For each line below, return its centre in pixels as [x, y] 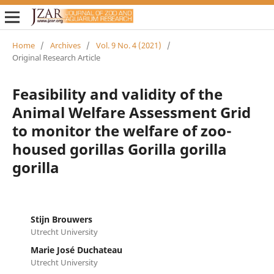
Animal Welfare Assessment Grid [131, 112]
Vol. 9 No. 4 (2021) [128, 45]
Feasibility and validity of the [117, 94]
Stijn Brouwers [61, 219]
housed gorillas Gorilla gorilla [119, 149]
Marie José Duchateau [76, 250]
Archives [65, 45]
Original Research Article [56, 57]
